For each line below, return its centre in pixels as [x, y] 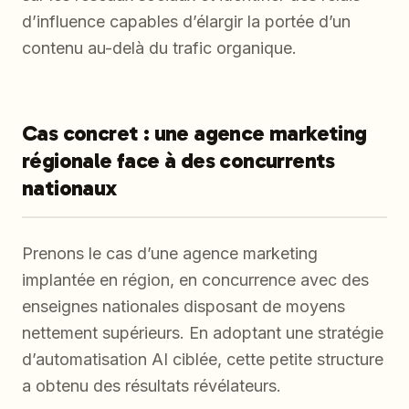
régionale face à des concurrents [178, 161]
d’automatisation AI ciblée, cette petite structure [203, 360]
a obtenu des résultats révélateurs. [152, 386]
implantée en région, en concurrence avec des [195, 280]
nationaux [69, 188]
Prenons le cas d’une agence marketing [170, 254]
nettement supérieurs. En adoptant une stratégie [203, 333]
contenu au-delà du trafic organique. [159, 48]
